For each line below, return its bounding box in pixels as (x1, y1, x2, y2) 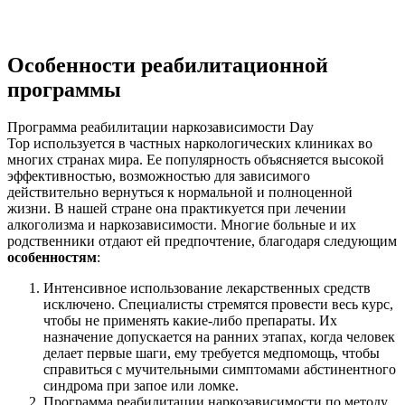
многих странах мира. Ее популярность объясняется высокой (7, 152, 384, 168)
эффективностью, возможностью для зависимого (7, 168, 310, 184)
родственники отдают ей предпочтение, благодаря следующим (7, 233, 397, 250)
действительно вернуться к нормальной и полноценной (7, 184, 353, 201)
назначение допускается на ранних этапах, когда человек (43, 329, 395, 345)
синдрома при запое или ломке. (43, 378, 239, 394)
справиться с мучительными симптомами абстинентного (43, 362, 396, 378)
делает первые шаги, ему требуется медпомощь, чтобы (43, 345, 380, 362)
